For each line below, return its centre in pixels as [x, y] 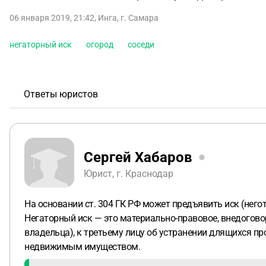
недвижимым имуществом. [82, 247]
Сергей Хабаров [138, 157]
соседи [141, 45]
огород [100, 45]
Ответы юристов [61, 94]
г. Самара [140, 18]
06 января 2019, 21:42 [52, 18]
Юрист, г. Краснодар [129, 173]
